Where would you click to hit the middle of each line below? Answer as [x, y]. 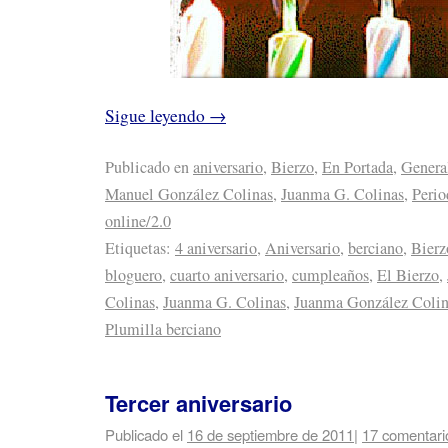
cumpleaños [330, 275]
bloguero [133, 275]
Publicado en [147, 167]
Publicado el [144, 434]
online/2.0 [138, 221]
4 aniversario [216, 248]
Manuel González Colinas [189, 194]
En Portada [357, 167]
